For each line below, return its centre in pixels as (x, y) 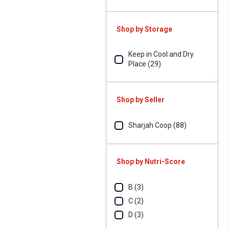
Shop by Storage (144, 29)
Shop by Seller (141, 100)
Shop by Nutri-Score (151, 162)
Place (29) (145, 64)
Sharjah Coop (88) (157, 125)
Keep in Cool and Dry (161, 54)
